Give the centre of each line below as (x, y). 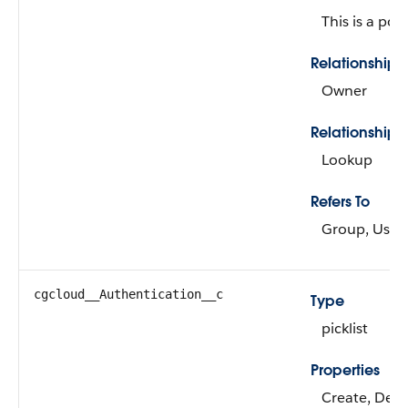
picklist (345, 328)
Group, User (362, 229)
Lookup (347, 160)
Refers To (340, 202)
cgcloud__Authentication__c (128, 294)
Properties (345, 370)
